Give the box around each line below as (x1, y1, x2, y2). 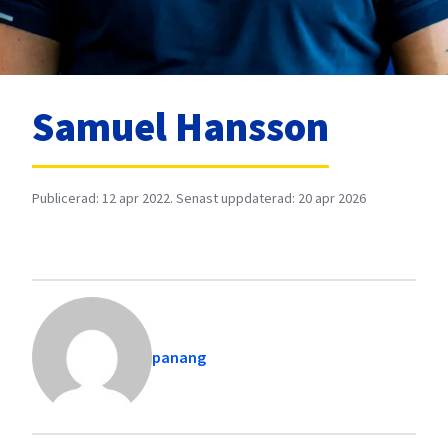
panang (152, 347, 206, 367)
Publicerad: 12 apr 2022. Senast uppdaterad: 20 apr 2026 (32, 189, 366, 207)
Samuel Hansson (32, 102, 329, 152)
